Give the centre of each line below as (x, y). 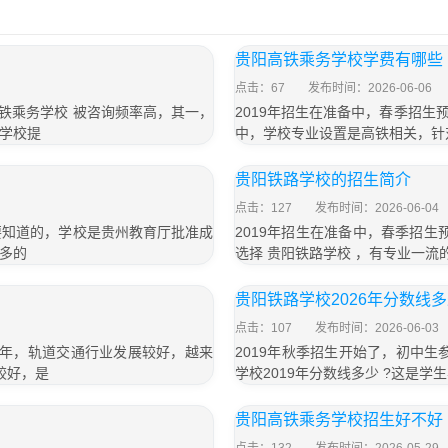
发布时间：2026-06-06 (370, 88)
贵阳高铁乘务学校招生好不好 (339, 419)
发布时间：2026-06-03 (377, 328)
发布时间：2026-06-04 (377, 208)
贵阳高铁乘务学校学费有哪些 (339, 59)
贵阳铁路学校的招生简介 (323, 179)
